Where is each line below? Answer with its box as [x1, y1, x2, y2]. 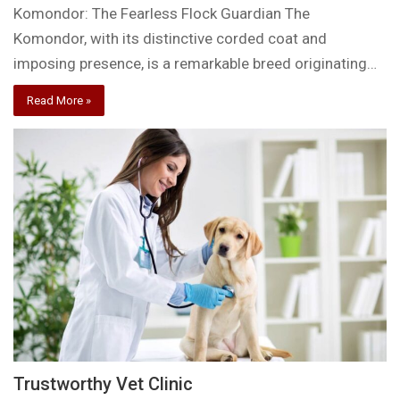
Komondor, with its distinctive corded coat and [13, 29, 328, 48]
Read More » [27, 94, 92, 108]
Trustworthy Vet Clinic [13, 373, 194, 396]
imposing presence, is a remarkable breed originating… [13, 54, 378, 73]
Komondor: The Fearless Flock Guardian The [13, 4, 311, 23]
